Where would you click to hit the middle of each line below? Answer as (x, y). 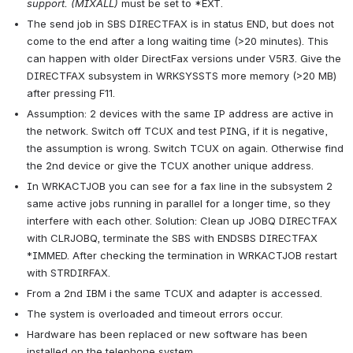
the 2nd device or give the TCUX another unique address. (170, 166)
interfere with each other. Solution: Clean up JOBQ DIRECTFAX (182, 221)
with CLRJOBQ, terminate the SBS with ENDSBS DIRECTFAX (172, 238)
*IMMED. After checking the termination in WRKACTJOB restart (182, 256)
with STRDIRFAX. (69, 273)
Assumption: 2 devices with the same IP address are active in (180, 114)
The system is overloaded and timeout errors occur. (155, 314)
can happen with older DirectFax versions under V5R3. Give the (184, 59)
